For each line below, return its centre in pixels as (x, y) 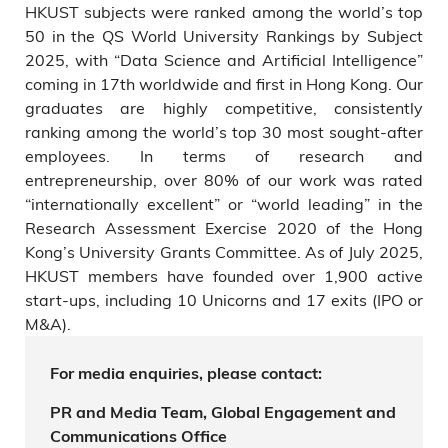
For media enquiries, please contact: (186, 373)
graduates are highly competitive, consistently (224, 107)
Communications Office (138, 436)
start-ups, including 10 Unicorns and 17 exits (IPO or (224, 299)
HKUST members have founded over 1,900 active (224, 275)
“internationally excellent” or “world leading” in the (224, 203)
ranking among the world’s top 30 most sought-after (224, 131)
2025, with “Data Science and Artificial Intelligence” (224, 59)
